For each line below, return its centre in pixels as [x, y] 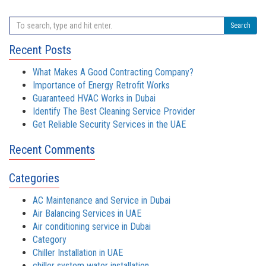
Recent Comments [52, 150]
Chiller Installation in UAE [78, 253]
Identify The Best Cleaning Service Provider [114, 111]
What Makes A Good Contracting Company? [113, 72]
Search [240, 26]
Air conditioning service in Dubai [92, 227]
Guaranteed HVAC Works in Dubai [94, 98]
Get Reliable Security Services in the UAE [109, 124]
